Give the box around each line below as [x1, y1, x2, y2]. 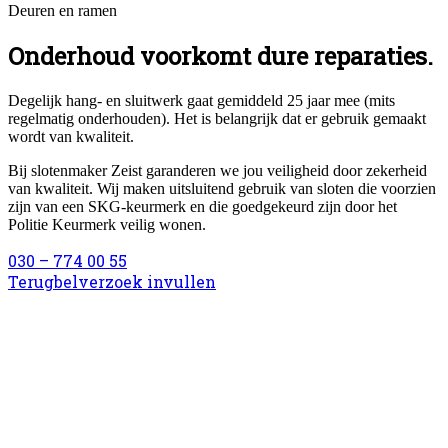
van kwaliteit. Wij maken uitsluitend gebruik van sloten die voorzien [8, 179, 436, 197]
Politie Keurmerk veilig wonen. [8, 215, 206, 233]
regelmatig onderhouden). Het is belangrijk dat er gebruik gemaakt [8, 109, 426, 127]
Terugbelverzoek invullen [8, 270, 216, 292]
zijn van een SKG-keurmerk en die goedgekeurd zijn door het [8, 197, 397, 215]
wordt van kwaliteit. [8, 127, 134, 145]
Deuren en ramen [8, 2, 117, 20]
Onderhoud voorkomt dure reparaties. [8, 39, 433, 72]
